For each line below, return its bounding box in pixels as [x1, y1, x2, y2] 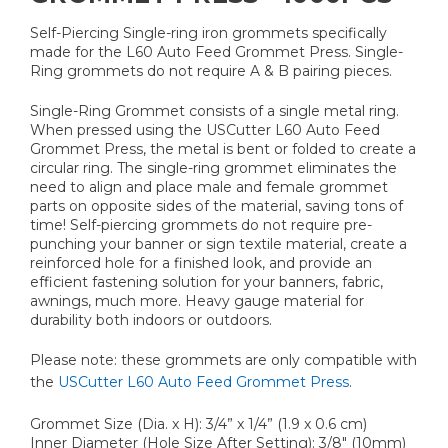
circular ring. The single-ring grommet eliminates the [30, 158, 397, 177]
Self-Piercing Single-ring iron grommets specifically [30, 23, 387, 42]
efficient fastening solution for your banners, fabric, [30, 272, 383, 291]
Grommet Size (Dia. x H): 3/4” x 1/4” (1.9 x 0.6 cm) [30, 414, 367, 433]
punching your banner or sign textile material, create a [30, 234, 407, 253]
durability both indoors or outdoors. [30, 310, 272, 329]
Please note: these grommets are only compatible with [30, 350, 417, 369]
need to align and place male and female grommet [30, 177, 388, 196]
